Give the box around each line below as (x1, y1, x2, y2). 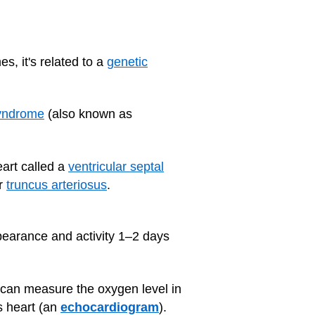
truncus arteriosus (6, 177, 107, 192)
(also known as (44, 107, 132, 121)
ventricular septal (68, 159, 164, 174)
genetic (107, 54, 148, 69)
